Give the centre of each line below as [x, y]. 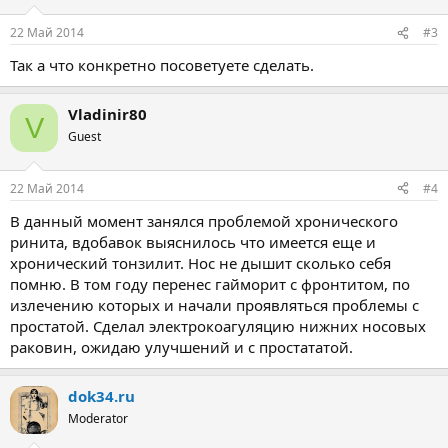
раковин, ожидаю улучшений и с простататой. [181, 346]
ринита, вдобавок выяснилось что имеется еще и [193, 241]
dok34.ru [101, 395]
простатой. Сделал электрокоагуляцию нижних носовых [218, 325]
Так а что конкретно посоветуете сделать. [162, 65]
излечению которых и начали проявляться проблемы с [214, 304]
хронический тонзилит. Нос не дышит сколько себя [200, 262]
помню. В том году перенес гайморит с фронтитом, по [210, 283]
